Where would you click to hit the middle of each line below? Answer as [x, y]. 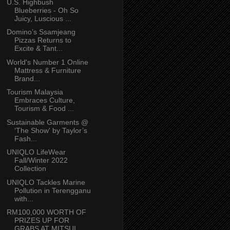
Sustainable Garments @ [47, 122]
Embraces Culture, [44, 100]
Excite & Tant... [38, 49]
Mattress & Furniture [47, 70]
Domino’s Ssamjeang [41, 32]
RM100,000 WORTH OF [46, 212]
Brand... [27, 78]
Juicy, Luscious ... [43, 18]
